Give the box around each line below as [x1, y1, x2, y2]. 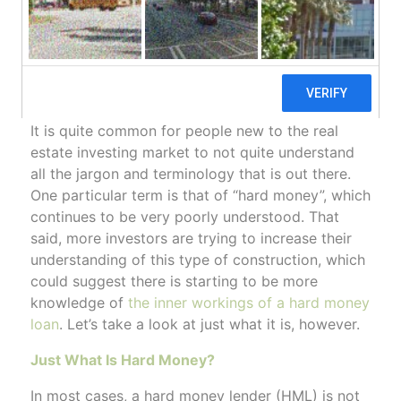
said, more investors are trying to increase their [30, 228, 352, 247]
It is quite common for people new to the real [30, 121, 338, 140]
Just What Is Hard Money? [30, 350, 215, 369]
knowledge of [30, 293, 128, 311]
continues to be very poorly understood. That [30, 207, 339, 226]
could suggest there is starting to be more [30, 271, 318, 290]
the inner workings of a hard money [127, 293, 370, 311]
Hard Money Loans [131, 96, 237, 111]
